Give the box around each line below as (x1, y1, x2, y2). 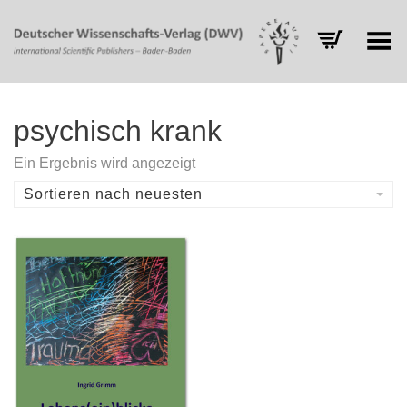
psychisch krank (14, 114, 222, 147)
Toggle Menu (310, 27, 393, 43)
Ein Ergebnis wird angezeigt (14, 155, 195, 171)
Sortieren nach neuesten (24, 186, 203, 202)
